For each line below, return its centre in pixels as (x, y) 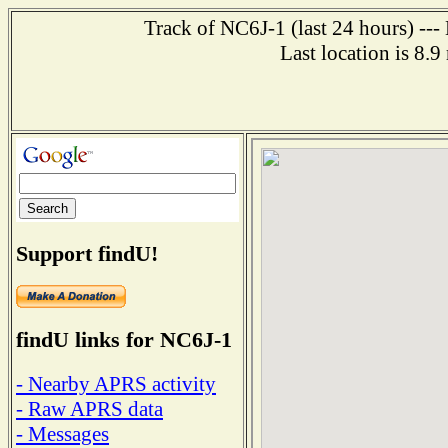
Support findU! (87, 253)
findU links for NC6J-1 (124, 340)
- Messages (62, 433)
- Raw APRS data (89, 408)
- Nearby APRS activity (116, 383)
